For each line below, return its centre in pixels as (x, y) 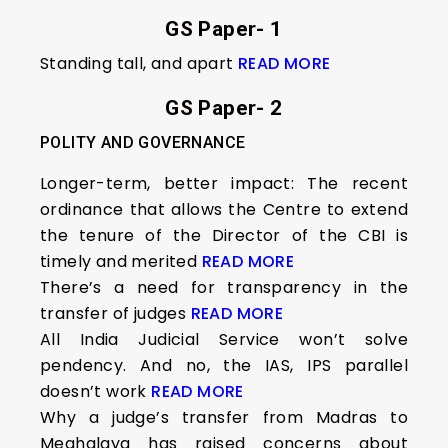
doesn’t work (96, 391)
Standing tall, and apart (139, 63)
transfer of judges (115, 313)
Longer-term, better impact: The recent (224, 183)
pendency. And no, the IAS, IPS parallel (224, 365)
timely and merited (121, 261)
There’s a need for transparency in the (224, 287)
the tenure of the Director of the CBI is (224, 235)
